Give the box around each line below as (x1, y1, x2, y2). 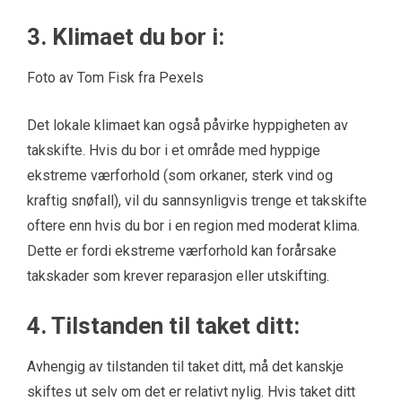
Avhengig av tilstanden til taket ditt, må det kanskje (27, 358, 344, 375)
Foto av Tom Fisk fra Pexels (27, 69, 204, 86)
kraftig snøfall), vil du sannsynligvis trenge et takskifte (27, 192, 367, 209)
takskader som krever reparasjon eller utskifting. (27, 267, 329, 284)
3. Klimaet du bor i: (27, 23, 224, 50)
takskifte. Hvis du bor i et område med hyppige (27, 142, 320, 159)
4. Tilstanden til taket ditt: (27, 312, 300, 339)
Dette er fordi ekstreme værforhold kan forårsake (27, 242, 336, 259)
